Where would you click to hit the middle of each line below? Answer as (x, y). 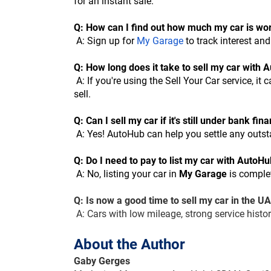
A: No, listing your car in (128, 174)
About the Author (129, 245)
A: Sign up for (105, 41)
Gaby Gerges (102, 261)
